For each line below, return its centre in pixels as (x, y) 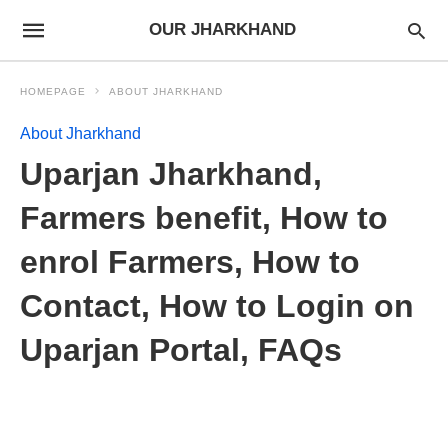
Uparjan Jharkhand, (171, 174)
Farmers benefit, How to (204, 218)
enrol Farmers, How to (190, 262)
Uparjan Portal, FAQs (181, 350)
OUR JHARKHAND (222, 29)
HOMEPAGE (53, 91)
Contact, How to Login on (217, 306)
